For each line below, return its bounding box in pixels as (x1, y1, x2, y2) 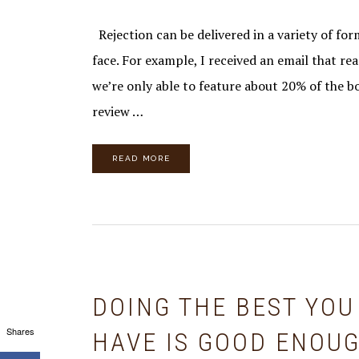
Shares (6, 325, 34, 337)
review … (92, 103, 144, 120)
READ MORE (112, 154, 171, 163)
